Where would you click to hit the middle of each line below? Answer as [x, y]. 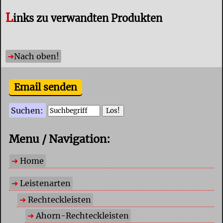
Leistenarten [45, 183]
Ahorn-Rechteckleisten [82, 216]
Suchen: [27, 110]
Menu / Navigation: [59, 139]
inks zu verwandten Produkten [88, 18]
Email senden [45, 87]
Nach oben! [36, 56]
